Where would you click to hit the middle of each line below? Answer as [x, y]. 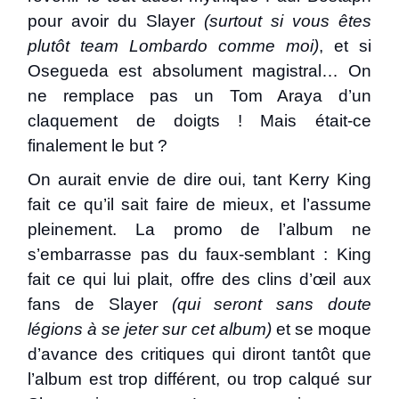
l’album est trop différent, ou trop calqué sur [199, 379]
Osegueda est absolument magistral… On [199, 71]
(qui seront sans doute [271, 304]
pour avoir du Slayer [116, 21]
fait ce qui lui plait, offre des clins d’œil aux [199, 279]
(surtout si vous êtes [287, 21]
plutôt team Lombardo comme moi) [173, 46]
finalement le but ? [98, 146]
